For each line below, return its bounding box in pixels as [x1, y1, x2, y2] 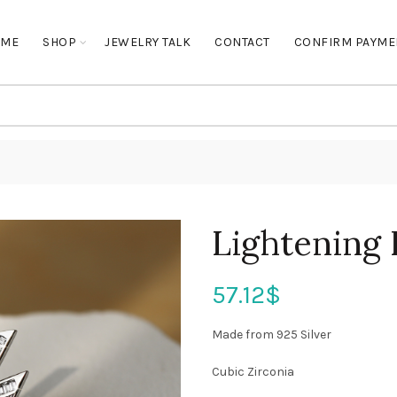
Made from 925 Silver [212, 327, 331, 342]
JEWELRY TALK [105, 35, 191, 50]
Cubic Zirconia [212, 364, 294, 379]
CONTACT [214, 35, 270, 50]
